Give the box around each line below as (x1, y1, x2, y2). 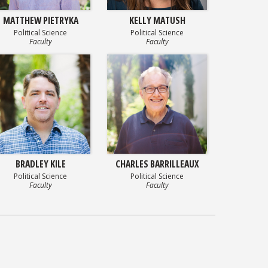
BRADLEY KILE (15, 157, 66, 171)
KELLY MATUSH (129, 13, 185, 27)
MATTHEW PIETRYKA (2, 13, 78, 27)
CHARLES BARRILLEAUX (115, 157, 199, 171)
